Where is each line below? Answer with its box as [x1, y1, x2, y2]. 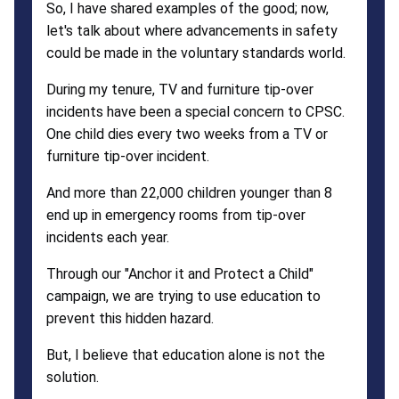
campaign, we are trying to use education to [46, 287, 321, 305]
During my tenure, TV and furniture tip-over [46, 80, 313, 98]
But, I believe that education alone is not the [46, 346, 325, 363]
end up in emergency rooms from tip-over [46, 206, 305, 224]
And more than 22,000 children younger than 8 [46, 183, 332, 201]
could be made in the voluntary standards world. [46, 44, 346, 61]
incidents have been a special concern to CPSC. [46, 102, 345, 120]
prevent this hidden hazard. [46, 309, 214, 327]
